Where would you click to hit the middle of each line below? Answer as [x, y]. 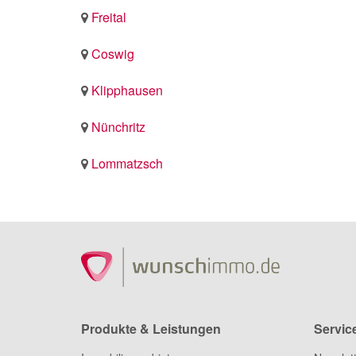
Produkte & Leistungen [151, 329]
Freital [109, 17]
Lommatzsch [127, 163]
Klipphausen [127, 90]
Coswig [113, 54]
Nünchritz [118, 127]
